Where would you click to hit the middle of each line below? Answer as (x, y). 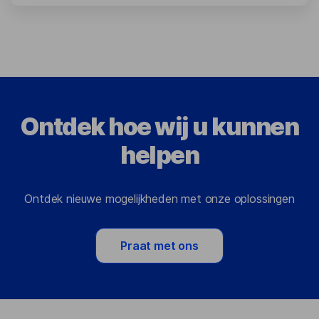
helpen (159, 155)
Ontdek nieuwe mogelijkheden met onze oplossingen (159, 199)
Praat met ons (159, 246)
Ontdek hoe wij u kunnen (159, 127)
